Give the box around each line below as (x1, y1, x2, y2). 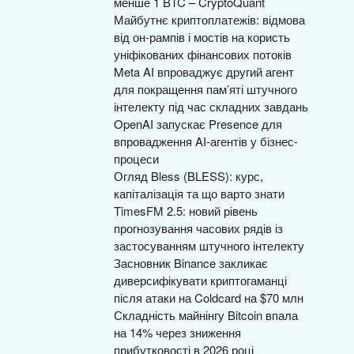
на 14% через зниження (114, 324, 241, 341)
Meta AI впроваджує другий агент (114, 63, 294, 80)
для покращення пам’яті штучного (114, 81, 297, 97)
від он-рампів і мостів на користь (114, 28, 290, 45)
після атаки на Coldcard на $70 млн (114, 289, 303, 306)
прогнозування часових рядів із (114, 220, 283, 236)
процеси (114, 150, 159, 167)
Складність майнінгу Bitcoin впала (114, 307, 298, 323)
